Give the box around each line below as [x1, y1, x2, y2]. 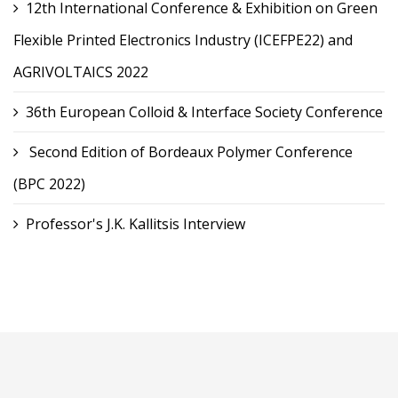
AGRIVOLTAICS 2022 [13, 61, 148, 82]
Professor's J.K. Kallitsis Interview [26, 213, 245, 234]
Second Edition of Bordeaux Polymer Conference [26, 141, 353, 162]
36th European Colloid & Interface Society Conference [26, 101, 383, 122]
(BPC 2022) [13, 173, 85, 194]
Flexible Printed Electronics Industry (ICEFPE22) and [13, 29, 353, 50]
